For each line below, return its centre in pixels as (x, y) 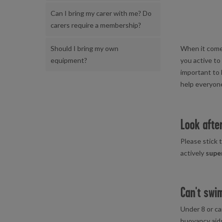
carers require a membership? (96, 25)
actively (193, 153)
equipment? (69, 60)
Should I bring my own (84, 48)
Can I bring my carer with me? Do (101, 13)
